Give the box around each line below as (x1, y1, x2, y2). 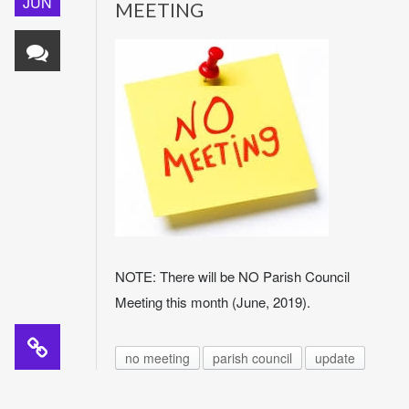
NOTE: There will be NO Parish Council (115, 267, 350, 287)
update (315, 349, 355, 368)
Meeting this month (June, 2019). (115, 292, 310, 312)
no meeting (125, 349, 190, 368)
